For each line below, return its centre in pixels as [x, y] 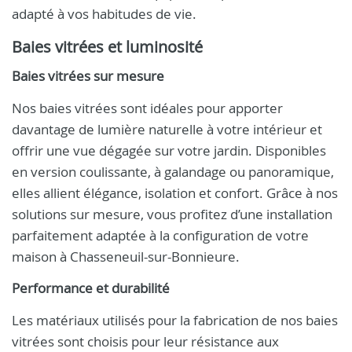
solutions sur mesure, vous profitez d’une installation [172, 214]
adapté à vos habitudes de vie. [104, 14]
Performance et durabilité [91, 288]
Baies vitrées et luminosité [107, 47]
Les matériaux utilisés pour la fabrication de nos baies [175, 320]
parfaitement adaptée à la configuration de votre [160, 235]
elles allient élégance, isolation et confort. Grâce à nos [175, 193]
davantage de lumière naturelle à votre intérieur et [167, 129]
